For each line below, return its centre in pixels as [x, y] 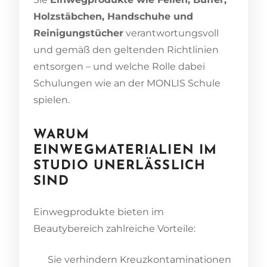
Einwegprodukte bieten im [99, 212]
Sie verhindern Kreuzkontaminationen [139, 259]
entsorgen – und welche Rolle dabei [119, 66]
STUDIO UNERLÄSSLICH [119, 166]
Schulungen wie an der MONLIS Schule [127, 83]
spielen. [52, 100]
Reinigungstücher [78, 33]
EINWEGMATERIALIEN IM [125, 150]
